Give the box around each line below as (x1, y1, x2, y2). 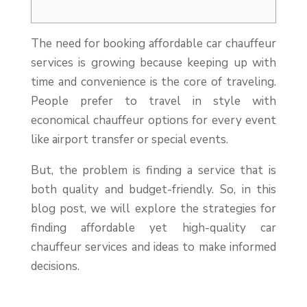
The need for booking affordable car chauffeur (30, 36, 277, 52)
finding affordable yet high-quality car (30, 220, 277, 236)
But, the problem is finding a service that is (30, 162, 277, 179)
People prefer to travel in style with (30, 93, 277, 110)
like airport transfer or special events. (30, 132, 228, 148)
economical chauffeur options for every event (30, 112, 277, 129)
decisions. (30, 258, 79, 275)
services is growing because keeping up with (30, 55, 277, 71)
